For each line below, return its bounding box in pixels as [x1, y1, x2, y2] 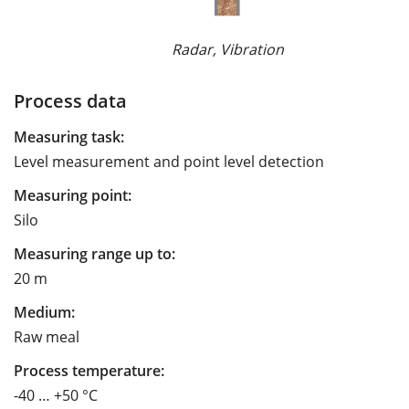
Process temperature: [14, 360, 164, 381]
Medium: [14, 301, 75, 322]
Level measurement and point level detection [14, 151, 324, 172]
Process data [14, 87, 127, 113]
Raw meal [14, 326, 79, 347]
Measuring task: [14, 126, 124, 147]
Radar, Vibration [171, 38, 284, 59]
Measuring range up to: [14, 243, 175, 264]
